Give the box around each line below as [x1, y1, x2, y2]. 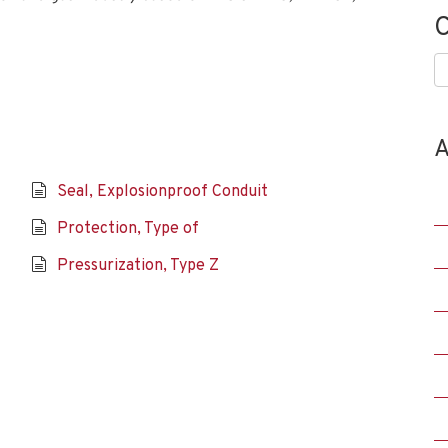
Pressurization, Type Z [56, 256, 219, 276]
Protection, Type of [56, 219, 199, 239]
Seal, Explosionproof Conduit [56, 182, 268, 202]
